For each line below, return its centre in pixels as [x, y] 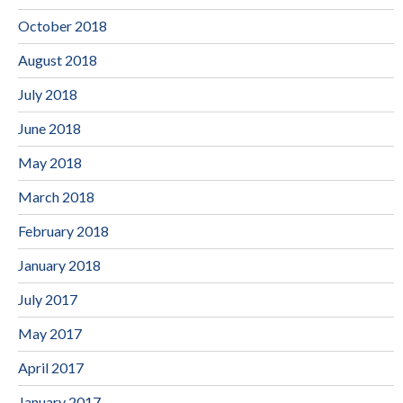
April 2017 [51, 367]
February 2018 [63, 230]
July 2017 [48, 299]
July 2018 [48, 94]
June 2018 [49, 128]
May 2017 [50, 333]
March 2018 [56, 196]
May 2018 [50, 162]
